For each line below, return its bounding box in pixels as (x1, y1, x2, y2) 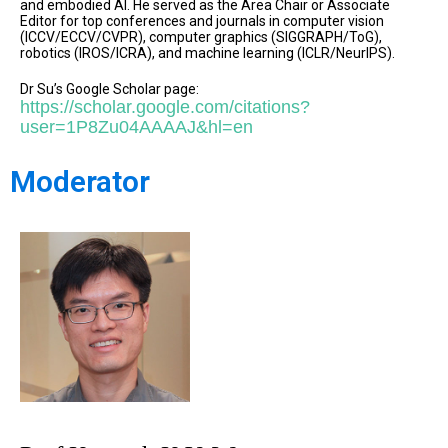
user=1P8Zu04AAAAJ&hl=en (20, 117, 253, 138)
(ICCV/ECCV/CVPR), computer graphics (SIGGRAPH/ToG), (20, 29, 382, 46)
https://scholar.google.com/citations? (20, 97, 310, 118)
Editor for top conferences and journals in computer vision (20, 13, 384, 30)
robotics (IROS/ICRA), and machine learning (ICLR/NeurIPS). (20, 45, 395, 62)
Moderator (10, 164, 150, 200)
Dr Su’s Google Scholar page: (20, 81, 199, 98)
